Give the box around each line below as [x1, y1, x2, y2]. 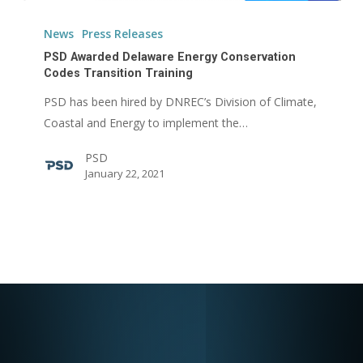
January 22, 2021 [85, 165, 165, 181]
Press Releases [82, 25, 164, 41]
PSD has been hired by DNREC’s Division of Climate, [44, 93, 318, 109]
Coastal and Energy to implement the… [44, 114, 249, 130]
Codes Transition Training [44, 66, 194, 80]
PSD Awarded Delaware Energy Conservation [44, 49, 297, 64]
